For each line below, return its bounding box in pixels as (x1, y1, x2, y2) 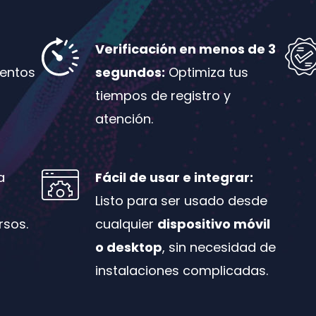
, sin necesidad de (162, 238, 276, 256)
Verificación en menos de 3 (95, 39, 276, 58)
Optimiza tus (164, 63, 248, 81)
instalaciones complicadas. (95, 261, 268, 279)
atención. (95, 109, 153, 128)
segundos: (95, 63, 165, 81)
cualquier (95, 214, 157, 233)
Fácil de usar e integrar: (95, 168, 253, 186)
